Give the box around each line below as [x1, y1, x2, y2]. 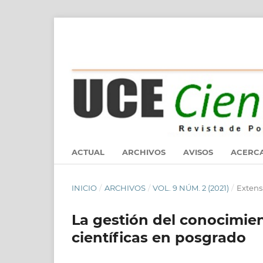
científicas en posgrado [72, 229, 246, 246]
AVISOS [183, 147, 213, 157]
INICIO [72, 183, 97, 193]
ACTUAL [72, 147, 104, 157]
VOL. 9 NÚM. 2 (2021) [153, 183, 230, 193]
